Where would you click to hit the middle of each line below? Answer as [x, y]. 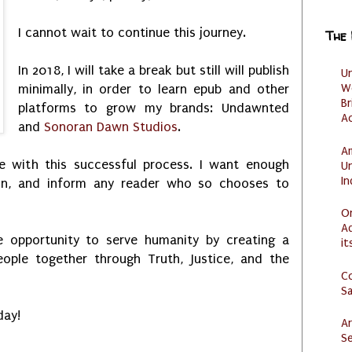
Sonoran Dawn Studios [110, 126]
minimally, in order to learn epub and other [153, 89]
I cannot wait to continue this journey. [134, 32]
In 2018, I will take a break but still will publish [153, 70]
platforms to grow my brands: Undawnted [153, 108]
